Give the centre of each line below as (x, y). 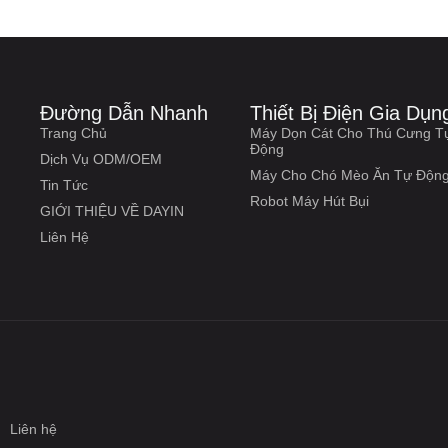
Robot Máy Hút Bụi (310, 201)
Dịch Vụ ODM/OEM (101, 159)
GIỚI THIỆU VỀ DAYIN (112, 211)
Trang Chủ (74, 133)
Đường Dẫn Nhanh (124, 113)
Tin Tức (64, 185)
